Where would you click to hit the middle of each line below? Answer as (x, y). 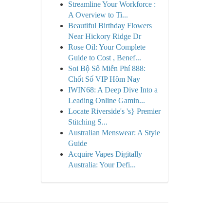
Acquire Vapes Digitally (105, 154)
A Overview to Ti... (98, 15)
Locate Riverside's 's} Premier (114, 111)
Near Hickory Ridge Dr (104, 36)
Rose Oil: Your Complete (107, 47)
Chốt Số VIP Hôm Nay (104, 79)
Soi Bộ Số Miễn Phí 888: (107, 68)
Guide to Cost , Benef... (104, 58)
